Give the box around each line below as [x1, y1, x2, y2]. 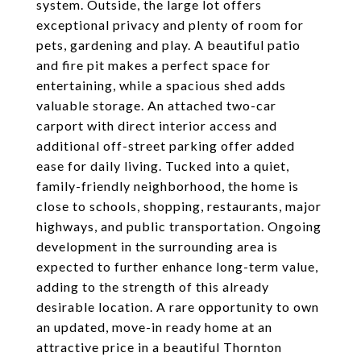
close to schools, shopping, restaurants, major [36, 198, 322, 214]
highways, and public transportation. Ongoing [36, 218, 322, 234]
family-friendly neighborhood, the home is [36, 178, 299, 193]
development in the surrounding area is [36, 239, 278, 254]
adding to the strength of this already [36, 279, 269, 294]
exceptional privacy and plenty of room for [36, 17, 304, 32]
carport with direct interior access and [36, 118, 277, 133]
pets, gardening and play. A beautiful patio [36, 37, 301, 52]
